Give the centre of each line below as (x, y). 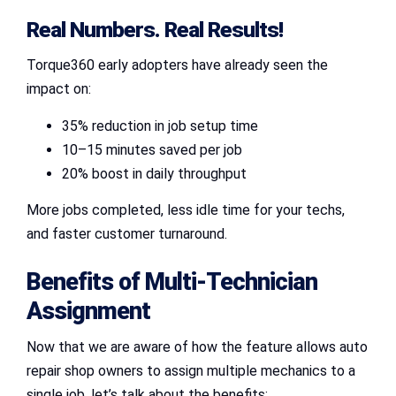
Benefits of (86, 282)
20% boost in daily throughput (154, 173)
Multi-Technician (231, 282)
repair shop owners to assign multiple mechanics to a (191, 370)
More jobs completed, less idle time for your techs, (186, 209)
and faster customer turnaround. (127, 233)
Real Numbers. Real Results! (155, 29)
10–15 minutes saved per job (152, 149)
